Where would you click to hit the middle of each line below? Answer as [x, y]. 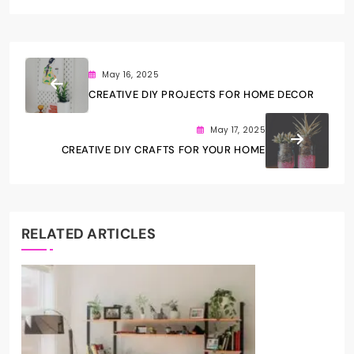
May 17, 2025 [238, 130]
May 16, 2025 [130, 75]
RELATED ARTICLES [88, 234]
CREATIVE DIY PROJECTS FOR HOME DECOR [201, 95]
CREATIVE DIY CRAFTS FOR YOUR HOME [163, 150]
